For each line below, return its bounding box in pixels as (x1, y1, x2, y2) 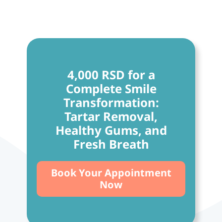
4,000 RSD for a (67, 66, 155, 83)
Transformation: (63, 94, 159, 111)
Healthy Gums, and (55, 122, 167, 139)
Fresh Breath (73, 136, 149, 153)
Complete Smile (65, 80, 157, 97)
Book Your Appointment (51, 166, 171, 180)
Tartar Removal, (64, 108, 158, 125)
